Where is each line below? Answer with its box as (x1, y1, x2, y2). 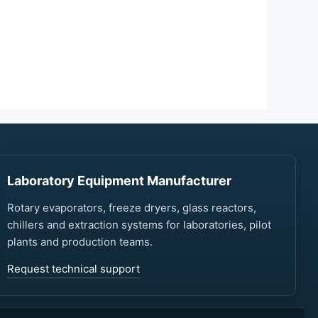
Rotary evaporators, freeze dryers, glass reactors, (6, 201, 256, 215)
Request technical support (6, 262, 140, 276)
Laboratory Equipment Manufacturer (6, 173, 231, 189)
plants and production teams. (6, 235, 153, 249)
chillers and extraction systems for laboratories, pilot (6, 218, 271, 232)
